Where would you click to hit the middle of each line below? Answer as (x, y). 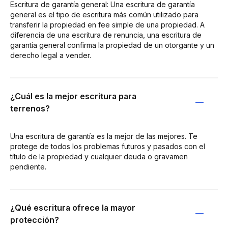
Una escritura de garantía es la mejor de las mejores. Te (104, 136)
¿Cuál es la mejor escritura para (73, 96)
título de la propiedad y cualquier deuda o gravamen (99, 156)
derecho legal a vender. (51, 55)
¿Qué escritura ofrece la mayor (73, 208)
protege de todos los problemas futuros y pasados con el (108, 146)
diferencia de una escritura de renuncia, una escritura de (106, 35)
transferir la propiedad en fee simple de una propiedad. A (107, 25)
